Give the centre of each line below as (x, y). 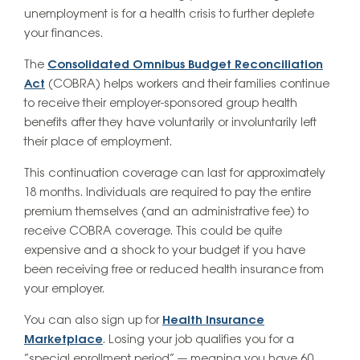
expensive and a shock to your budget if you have (165, 251)
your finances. (63, 34)
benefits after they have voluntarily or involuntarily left (170, 123)
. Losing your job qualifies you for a (198, 340)
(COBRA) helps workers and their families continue (187, 85)
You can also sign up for (93, 321)
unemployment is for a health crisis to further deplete (169, 15)
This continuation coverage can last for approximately (175, 174)
